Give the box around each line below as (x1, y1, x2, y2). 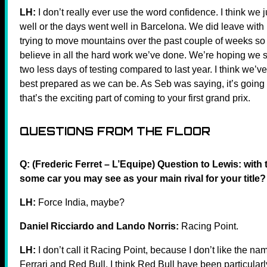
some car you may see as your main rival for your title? (20, 173, 266, 184)
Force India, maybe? (36, 197, 125, 207)
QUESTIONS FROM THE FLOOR (20, 124, 210, 138)
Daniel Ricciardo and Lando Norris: (20, 221, 179, 231)
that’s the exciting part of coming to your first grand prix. (20, 92, 250, 103)
